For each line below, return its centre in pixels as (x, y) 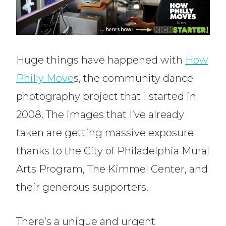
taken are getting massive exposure (105, 133)
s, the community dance (133, 78)
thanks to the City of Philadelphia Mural (113, 151)
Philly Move (45, 78)
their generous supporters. (82, 187)
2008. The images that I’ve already (100, 115)
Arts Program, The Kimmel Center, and (112, 169)
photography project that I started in (106, 97)
